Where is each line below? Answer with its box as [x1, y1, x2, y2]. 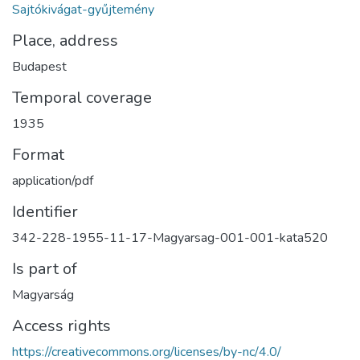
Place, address [12, 29, 118, 51]
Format [12, 143, 64, 166]
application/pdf [12, 171, 93, 190]
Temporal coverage [12, 86, 152, 108]
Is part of [12, 257, 77, 280]
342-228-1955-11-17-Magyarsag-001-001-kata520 [12, 228, 328, 247]
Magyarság [12, 285, 74, 304]
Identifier [12, 200, 78, 223]
